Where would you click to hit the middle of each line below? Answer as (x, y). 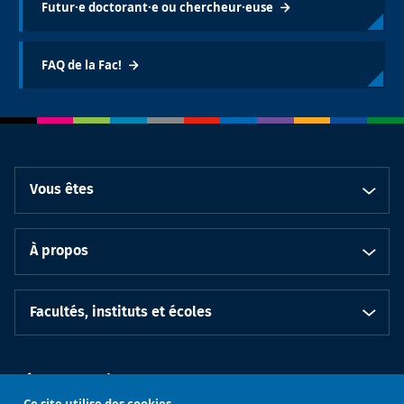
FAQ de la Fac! (81, 64)
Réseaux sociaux (76, 381)
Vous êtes (62, 190)
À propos (59, 250)
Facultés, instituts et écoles (121, 312)
